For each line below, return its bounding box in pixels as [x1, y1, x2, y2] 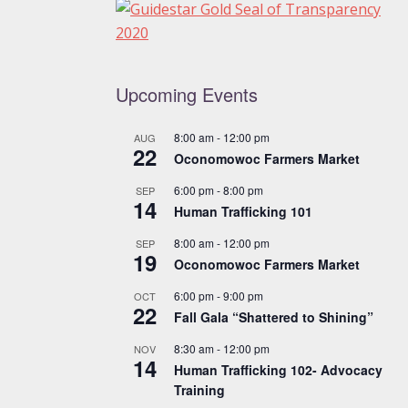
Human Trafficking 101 [174, 201, 312, 220]
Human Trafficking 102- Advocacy [174, 360, 382, 379]
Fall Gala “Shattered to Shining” [174, 307, 373, 326]
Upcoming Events [116, 80, 258, 107]
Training [174, 380, 225, 399]
